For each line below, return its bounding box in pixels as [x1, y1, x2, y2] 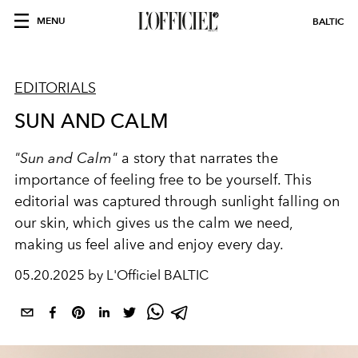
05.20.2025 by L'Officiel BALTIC [14, 267, 209, 283]
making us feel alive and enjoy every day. [14, 236, 284, 253]
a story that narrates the [117, 149, 278, 167]
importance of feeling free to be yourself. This [14, 171, 312, 189]
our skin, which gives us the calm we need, [14, 214, 292, 232]
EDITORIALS [14, 79, 96, 97]
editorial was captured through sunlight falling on [14, 193, 340, 210]
